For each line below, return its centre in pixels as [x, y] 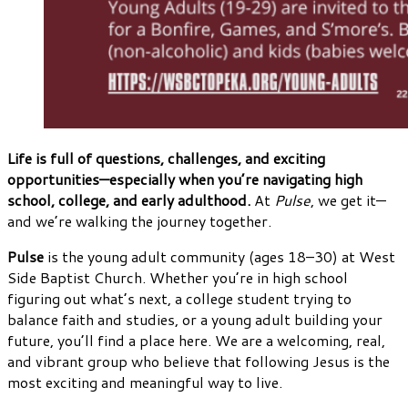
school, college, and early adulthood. [129, 200]
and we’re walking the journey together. [139, 221]
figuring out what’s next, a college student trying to [179, 299]
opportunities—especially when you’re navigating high [185, 179]
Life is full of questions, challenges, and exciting [166, 158]
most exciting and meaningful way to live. [145, 382]
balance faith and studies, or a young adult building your [195, 320]
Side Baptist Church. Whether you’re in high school [178, 278]
